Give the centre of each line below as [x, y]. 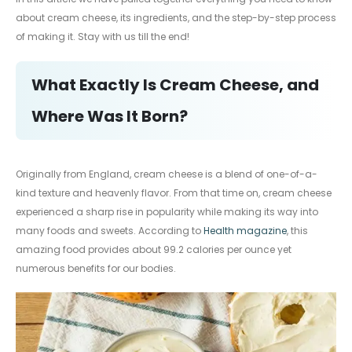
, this [297, 230]
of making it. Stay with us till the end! [103, 37]
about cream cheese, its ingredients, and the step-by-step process [176, 18]
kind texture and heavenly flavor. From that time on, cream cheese [174, 192]
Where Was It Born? [110, 116]
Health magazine [245, 230]
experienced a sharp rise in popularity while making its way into [167, 211]
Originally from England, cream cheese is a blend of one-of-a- [167, 174]
